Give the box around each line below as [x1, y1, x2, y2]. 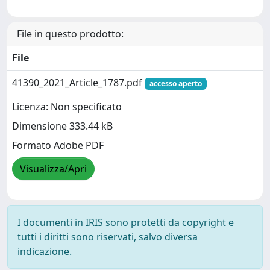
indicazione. [17, 245, 72, 258]
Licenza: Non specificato [12, 100, 122, 114]
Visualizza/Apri [20, 162, 87, 176]
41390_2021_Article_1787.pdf [12, 76, 145, 89]
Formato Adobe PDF [12, 139, 104, 152]
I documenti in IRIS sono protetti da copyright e [17, 216, 234, 229]
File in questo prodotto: [17, 27, 124, 40]
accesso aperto [149, 78, 202, 89]
